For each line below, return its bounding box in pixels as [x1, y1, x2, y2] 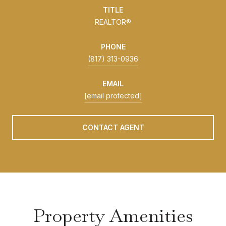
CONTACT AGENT [82, 123, 144, 132]
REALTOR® [95, 17, 131, 26]
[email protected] [84, 91, 142, 100]
